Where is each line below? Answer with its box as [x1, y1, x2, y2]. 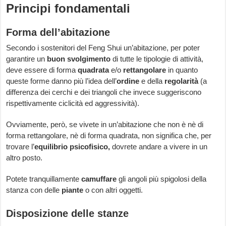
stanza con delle [6, 186, 62, 195]
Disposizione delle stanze [6, 208, 129, 219]
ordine [117, 77, 140, 86]
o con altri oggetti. [83, 186, 143, 195]
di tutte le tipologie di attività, [110, 54, 204, 64]
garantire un [6, 54, 45, 64]
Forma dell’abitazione [6, 27, 110, 38]
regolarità [162, 77, 199, 86]
